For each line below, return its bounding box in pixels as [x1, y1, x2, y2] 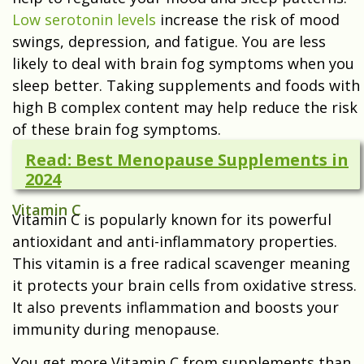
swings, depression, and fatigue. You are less [12, 32, 326, 52]
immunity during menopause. [12, 319, 227, 340]
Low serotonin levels [12, 10, 156, 30]
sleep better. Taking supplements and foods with [12, 76, 360, 96]
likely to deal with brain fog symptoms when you [12, 54, 354, 74]
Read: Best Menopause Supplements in [25, 149, 349, 171]
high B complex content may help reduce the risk [12, 97, 357, 118]
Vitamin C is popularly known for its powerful [12, 210, 331, 230]
